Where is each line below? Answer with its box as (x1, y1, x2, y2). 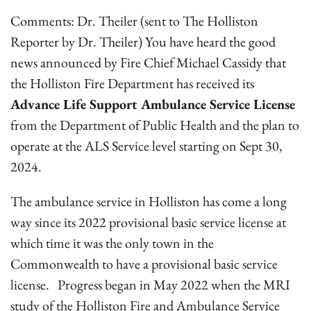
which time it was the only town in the (10, 234, 214, 252)
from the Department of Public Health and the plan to (10, 116, 299, 134)
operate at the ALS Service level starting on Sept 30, (10, 137, 283, 155)
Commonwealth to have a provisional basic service (10, 255, 278, 273)
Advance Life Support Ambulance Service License (10, 95, 295, 113)
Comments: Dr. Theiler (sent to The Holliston (10, 12, 258, 30)
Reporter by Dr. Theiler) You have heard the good (10, 33, 276, 51)
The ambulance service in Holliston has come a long (10, 192, 287, 210)
